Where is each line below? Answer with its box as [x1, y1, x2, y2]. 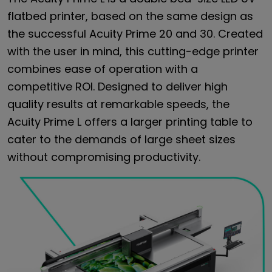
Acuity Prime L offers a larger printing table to [7, 114, 253, 129]
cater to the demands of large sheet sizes [7, 131, 236, 147]
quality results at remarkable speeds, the [7, 96, 229, 112]
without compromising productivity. [7, 149, 200, 165]
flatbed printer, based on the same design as [7, 8, 253, 24]
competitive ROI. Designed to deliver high [7, 78, 228, 94]
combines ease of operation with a [7, 61, 198, 76]
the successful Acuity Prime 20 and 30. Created [7, 25, 263, 41]
